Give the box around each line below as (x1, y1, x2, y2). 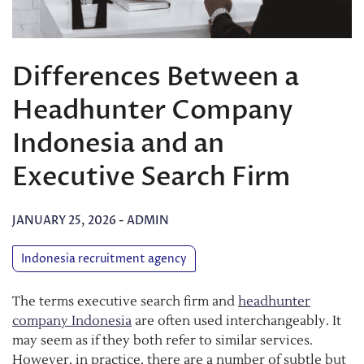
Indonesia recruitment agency (21, 250, 187, 266)
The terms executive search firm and (12, 292, 238, 310)
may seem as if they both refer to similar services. (12, 331, 313, 349)
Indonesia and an (12, 126, 224, 162)
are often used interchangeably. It (132, 312, 341, 329)
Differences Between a (12, 59, 299, 96)
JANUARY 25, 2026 (12, 212, 116, 228)
